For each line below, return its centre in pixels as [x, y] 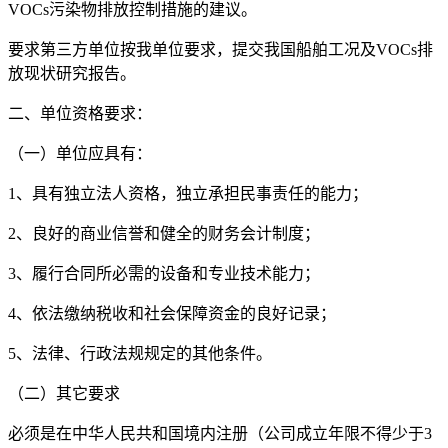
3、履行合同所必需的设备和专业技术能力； [164, 273]
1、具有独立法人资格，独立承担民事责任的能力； [188, 193]
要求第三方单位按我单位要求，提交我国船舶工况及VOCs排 [220, 49]
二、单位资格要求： [80, 113]
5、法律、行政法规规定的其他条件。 [140, 353]
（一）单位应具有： [80, 153]
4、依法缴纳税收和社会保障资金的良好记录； [172, 313]
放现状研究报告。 [72, 73]
